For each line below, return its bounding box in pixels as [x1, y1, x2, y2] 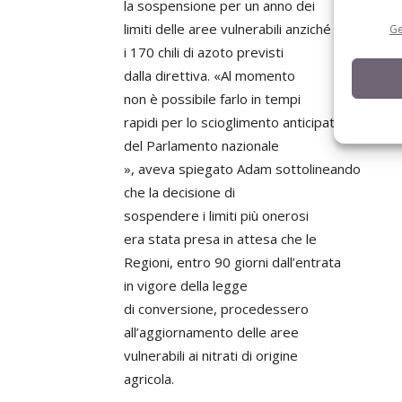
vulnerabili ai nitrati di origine [124, 346, 298, 364]
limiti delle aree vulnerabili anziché [124, 20, 331, 38]
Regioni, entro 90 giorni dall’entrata [124, 253, 341, 271]
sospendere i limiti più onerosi [124, 206, 309, 224]
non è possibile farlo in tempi [124, 90, 301, 108]
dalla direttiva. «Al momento [124, 66, 295, 84]
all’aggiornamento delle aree [124, 323, 299, 341]
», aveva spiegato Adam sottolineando [124, 160, 361, 178]
